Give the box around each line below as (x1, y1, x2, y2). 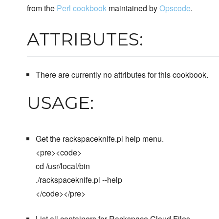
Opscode (159, 2, 191, 14)
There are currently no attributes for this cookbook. (35, 69, 208, 80)
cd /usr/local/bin (35, 160, 90, 172)
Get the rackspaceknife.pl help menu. (35, 133, 164, 144)
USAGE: (27, 92, 94, 113)
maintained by (107, 2, 159, 14)
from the (27, 2, 57, 14)
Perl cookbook (57, 2, 107, 14)
